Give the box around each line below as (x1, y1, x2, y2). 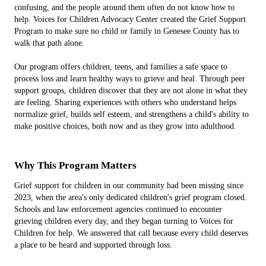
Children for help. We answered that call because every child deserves (14, 229, 248, 237)
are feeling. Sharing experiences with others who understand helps (14, 98, 236, 107)
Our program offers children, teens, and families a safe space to (14, 62, 227, 71)
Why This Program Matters (14, 160, 137, 171)
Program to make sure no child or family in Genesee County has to (14, 27, 239, 36)
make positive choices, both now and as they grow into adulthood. (14, 122, 236, 131)
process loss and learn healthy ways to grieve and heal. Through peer (14, 74, 245, 83)
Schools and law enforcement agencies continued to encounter (14, 205, 222, 214)
